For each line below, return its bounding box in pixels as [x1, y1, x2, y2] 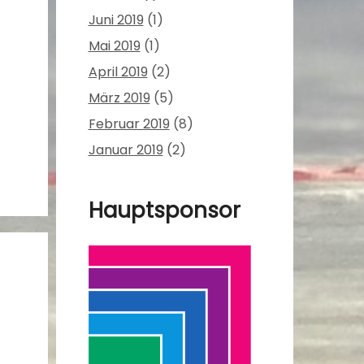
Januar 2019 [88, 141, 163, 160]
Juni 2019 [88, 11, 144, 30]
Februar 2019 [88, 115, 170, 134]
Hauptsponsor [88, 196, 240, 226]
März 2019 [88, 89, 150, 108]
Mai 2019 [88, 37, 141, 56]
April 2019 [88, 63, 148, 82]
